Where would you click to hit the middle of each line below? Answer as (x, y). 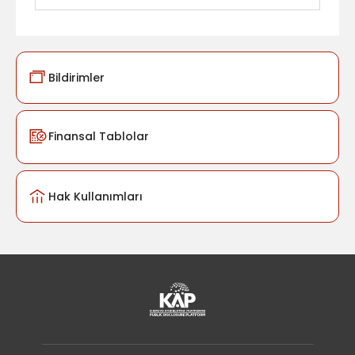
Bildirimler (76, 77)
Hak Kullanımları (95, 196)
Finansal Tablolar (99, 136)
